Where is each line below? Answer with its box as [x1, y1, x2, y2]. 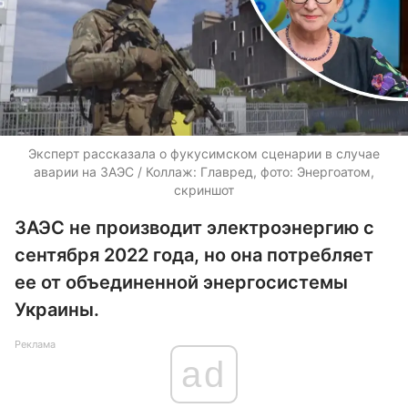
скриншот [174, 182, 234, 198]
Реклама [15, 338, 56, 351]
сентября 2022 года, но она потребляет [15, 244, 373, 266]
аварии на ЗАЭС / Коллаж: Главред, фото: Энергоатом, [34, 164, 374, 179]
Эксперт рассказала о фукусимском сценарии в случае [28, 146, 380, 161]
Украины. [15, 299, 99, 321]
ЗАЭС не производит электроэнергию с [15, 217, 374, 239]
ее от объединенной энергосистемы [15, 271, 348, 293]
